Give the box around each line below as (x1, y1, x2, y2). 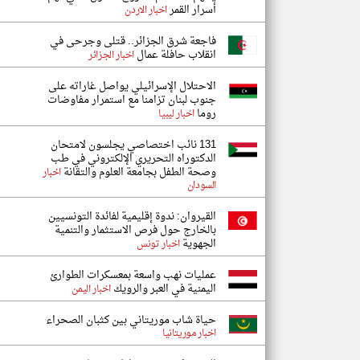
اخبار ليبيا (158, 105, 194, 123)
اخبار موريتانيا (162, 325, 216, 342)
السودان (186, 177, 216, 194)
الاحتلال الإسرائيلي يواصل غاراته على (48, 76, 216, 96)
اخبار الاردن (125, 2, 167, 19)
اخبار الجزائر (88, 47, 134, 64)
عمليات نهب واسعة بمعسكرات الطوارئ (50, 265, 216, 285)
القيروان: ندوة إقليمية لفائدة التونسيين (48, 207, 216, 227)
